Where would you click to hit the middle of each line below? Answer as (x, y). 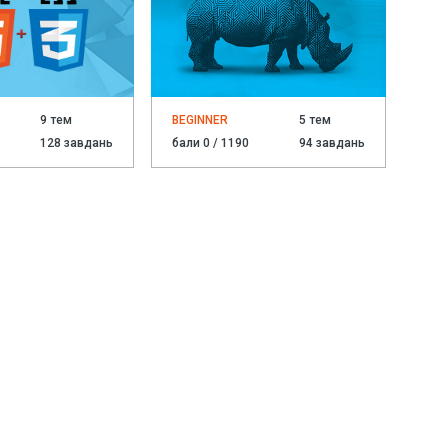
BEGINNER (200, 120)
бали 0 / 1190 (211, 143)
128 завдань (77, 143)
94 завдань (332, 143)
